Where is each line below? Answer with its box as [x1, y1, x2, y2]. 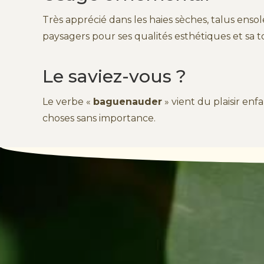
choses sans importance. [42, 112, 156, 124]
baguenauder [93, 95, 162, 107]
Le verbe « [42, 95, 93, 107]
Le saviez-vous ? [42, 65, 186, 87]
